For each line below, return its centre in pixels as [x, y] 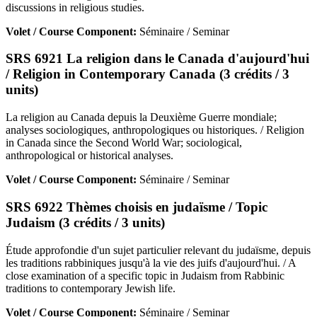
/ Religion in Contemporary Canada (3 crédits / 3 [148, 74]
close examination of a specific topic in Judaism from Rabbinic [145, 275]
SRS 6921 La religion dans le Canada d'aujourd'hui [157, 59]
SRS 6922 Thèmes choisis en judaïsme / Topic [137, 207]
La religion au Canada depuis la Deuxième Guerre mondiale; [141, 117]
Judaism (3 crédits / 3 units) [85, 222]
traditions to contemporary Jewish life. [91, 288]
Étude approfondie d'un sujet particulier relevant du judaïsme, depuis [158, 250]
